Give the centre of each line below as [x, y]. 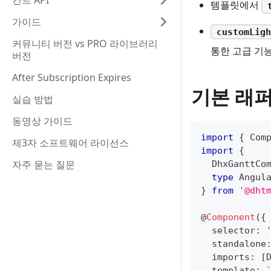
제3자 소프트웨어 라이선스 [70, 143]
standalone [233, 243]
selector [228, 230]
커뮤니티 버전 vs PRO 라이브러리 [85, 44]
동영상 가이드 [42, 121]
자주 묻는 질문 [44, 165]
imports [225, 257]
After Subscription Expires [72, 77]
